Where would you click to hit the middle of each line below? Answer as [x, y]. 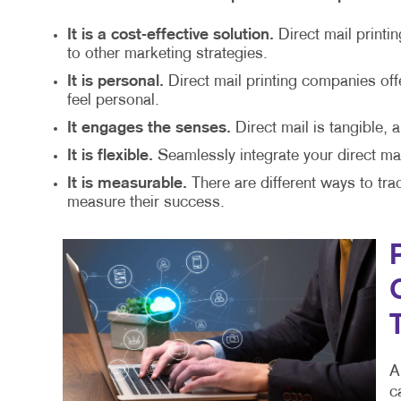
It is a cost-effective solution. [170, 35]
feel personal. [113, 101]
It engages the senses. [149, 128]
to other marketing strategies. [167, 55]
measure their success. [145, 203]
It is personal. [115, 82]
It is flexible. [110, 156]
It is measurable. [127, 184]
